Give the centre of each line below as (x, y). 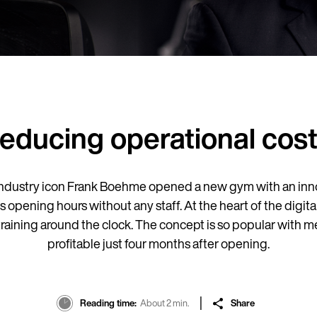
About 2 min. (165, 303)
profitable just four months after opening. (158, 243)
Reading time (107, 303)
